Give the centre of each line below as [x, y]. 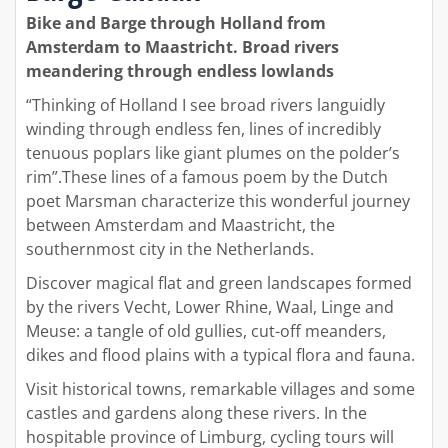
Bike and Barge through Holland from [176, 23]
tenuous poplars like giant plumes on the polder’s [213, 153]
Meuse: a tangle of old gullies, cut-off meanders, [206, 331]
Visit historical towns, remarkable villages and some [220, 389]
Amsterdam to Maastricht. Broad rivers [182, 47]
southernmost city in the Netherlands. [170, 249]
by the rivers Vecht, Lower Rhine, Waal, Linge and [210, 307]
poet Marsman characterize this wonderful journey [218, 201]
